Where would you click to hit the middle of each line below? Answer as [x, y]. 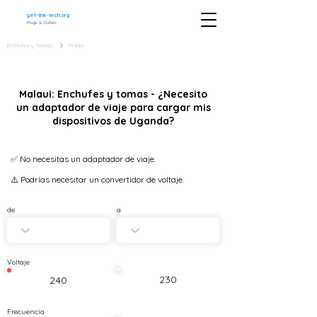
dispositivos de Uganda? [113, 121]
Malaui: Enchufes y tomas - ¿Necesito [113, 94]
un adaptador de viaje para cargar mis [113, 108]
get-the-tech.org [48, 15]
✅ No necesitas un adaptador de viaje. [83, 159]
